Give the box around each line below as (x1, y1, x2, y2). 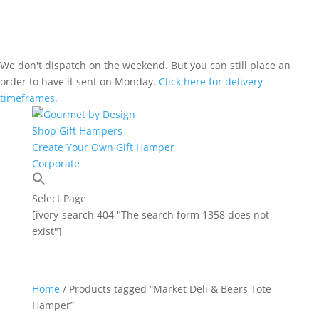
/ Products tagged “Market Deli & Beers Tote (59, 282, 271, 296)
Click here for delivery (159, 75, 263, 88)
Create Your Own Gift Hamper (31, 140, 174, 154)
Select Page (31, 192, 86, 205)
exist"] (31, 224, 62, 238)
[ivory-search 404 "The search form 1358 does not (31, 208, 269, 221)
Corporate (31, 157, 80, 170)
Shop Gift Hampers (31, 124, 122, 137)
